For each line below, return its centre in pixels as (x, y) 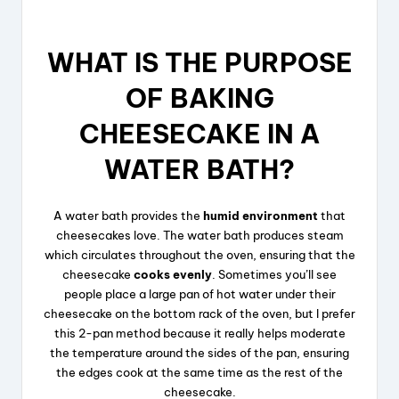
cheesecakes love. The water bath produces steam (199, 236)
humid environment (261, 216)
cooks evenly (173, 275)
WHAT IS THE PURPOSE (199, 63)
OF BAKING (199, 99)
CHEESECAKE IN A (199, 134)
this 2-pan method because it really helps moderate (199, 334)
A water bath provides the (128, 216)
